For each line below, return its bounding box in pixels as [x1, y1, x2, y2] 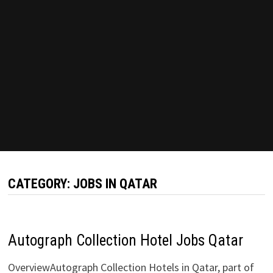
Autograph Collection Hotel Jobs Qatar [7, 232, 243, 249]
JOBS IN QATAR [73, 176, 157, 191]
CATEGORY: [7, 176, 73, 191]
